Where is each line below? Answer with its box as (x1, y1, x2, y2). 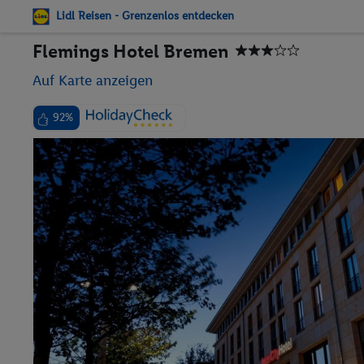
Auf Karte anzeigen (32, 71, 153, 90)
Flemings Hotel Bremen (32, 40, 228, 63)
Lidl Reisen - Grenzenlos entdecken (56, 9, 234, 23)
